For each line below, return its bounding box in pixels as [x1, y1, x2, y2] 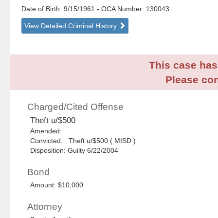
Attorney [27, 201, 63, 212]
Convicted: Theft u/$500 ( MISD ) [30, 137, 136, 145]
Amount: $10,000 [30, 181, 84, 189]
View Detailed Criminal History [24, 22, 119, 30]
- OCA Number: [97, 5, 145, 13]
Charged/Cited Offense [27, 102, 124, 112]
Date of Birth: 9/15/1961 [21, 5, 97, 13]
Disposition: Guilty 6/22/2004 [30, 146, 119, 155]
